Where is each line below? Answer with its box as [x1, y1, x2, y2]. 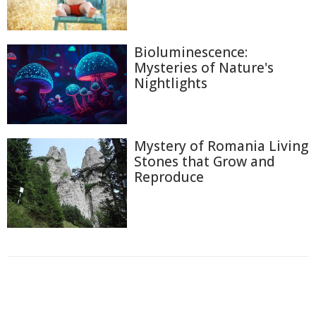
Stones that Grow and [134, 152, 275, 171]
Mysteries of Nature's [134, 58, 274, 77]
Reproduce [134, 167, 204, 186]
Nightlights [134, 73, 207, 92]
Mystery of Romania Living [134, 136, 308, 155]
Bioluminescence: [134, 42, 248, 61]
